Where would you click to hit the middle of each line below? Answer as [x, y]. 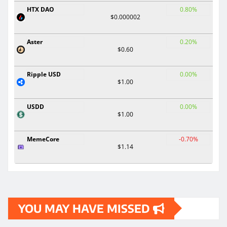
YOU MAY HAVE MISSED [86, 208]
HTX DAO [41, 9]
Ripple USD [44, 74]
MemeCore [43, 139]
